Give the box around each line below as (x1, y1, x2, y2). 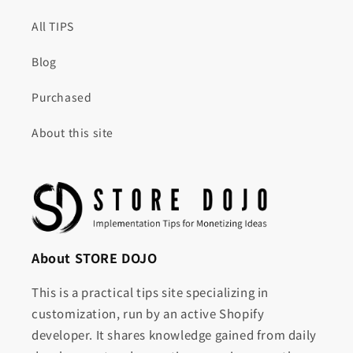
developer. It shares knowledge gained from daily (32, 326, 317, 344)
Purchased (32, 89, 92, 106)
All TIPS (32, 18, 74, 35)
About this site (32, 124, 113, 141)
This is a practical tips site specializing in (32, 284, 269, 301)
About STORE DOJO (32, 248, 158, 268)
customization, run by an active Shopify (32, 305, 265, 322)
